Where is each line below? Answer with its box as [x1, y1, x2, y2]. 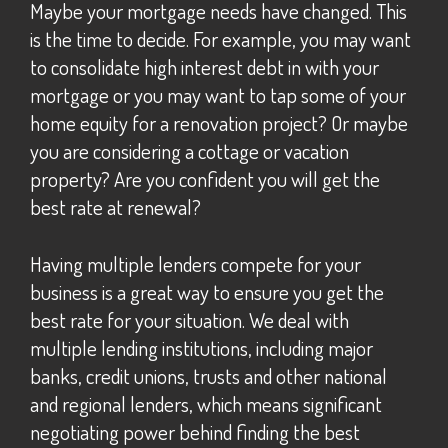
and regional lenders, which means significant [30, 390, 382, 417]
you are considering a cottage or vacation [30, 138, 349, 165]
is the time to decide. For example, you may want [30, 26, 411, 53]
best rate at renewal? [30, 194, 201, 221]
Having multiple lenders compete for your [30, 250, 42, 277]
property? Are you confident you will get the [30, 166, 380, 193]
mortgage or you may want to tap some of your [30, 82, 406, 109]
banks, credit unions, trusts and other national [30, 362, 387, 389]
